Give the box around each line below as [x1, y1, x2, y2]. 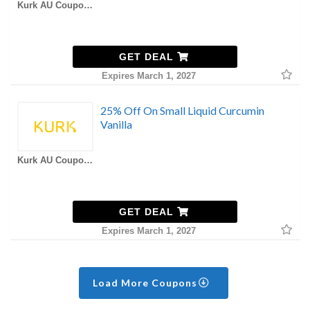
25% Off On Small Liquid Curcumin [100, 103, 264, 117]
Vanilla [100, 117, 132, 131]
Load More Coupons [93, 276, 201, 289]
